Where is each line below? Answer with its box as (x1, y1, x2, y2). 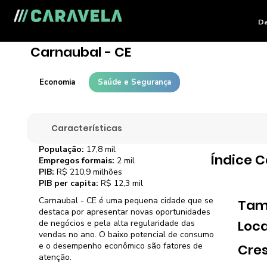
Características (51, 122, 123, 134)
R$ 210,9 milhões (54, 166, 123, 178)
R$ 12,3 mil (98, 177, 144, 189)
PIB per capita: (39, 177, 99, 189)
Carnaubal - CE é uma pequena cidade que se (39, 195, 214, 207)
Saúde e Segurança (97, 76, 171, 88)
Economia (39, 76, 75, 88)
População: (39, 143, 85, 155)
